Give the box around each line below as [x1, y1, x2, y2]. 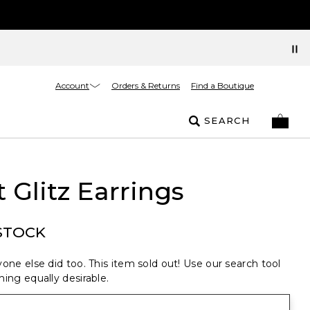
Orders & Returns [111, 80, 180, 91]
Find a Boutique [191, 80, 254, 91]
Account [55, 80, 89, 91]
